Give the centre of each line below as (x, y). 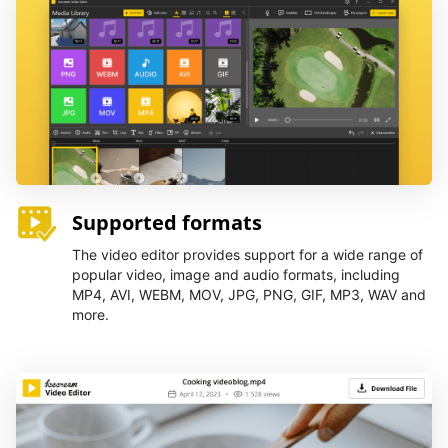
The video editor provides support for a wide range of (247, 254)
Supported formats (167, 222)
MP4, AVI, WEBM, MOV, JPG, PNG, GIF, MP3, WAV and (249, 294)
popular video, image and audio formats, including (236, 274)
